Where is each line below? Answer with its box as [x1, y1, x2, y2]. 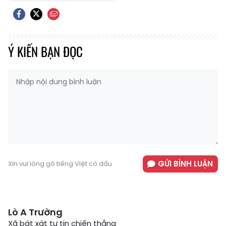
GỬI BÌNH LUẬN [158, 158, 213, 169]
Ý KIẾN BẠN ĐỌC [8, 42, 83, 61]
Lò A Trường [8, 206, 63, 219]
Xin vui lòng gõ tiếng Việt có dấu [8, 159, 112, 169]
